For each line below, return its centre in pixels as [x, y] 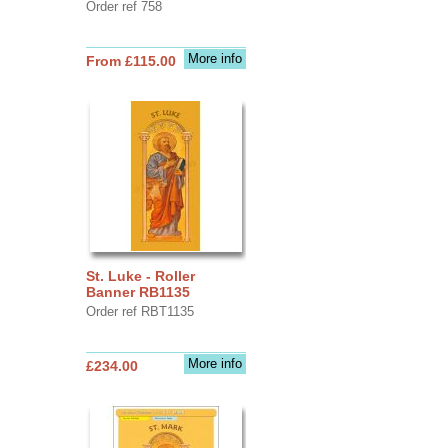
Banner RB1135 [137, 291]
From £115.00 [130, 60]
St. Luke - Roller [140, 275]
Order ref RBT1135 [139, 311]
